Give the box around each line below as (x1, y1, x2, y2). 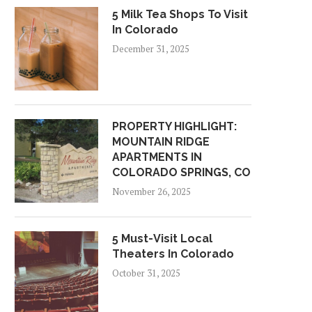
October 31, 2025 (112, 267, 180, 279)
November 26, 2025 (112, 185, 191, 198)
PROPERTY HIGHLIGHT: (112, 120, 237, 133)
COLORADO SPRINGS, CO (112, 166, 251, 179)
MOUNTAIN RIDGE (112, 135, 210, 148)
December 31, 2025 (112, 42, 189, 55)
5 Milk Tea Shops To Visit (112, 8, 248, 21)
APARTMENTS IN (112, 150, 202, 164)
